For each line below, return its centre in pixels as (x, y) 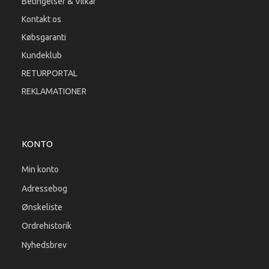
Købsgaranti (44, 38)
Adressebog (44, 188)
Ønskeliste (42, 207)
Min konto (40, 170)
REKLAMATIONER (54, 92)
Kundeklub (42, 56)
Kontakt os (41, 20)
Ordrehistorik (47, 226)
